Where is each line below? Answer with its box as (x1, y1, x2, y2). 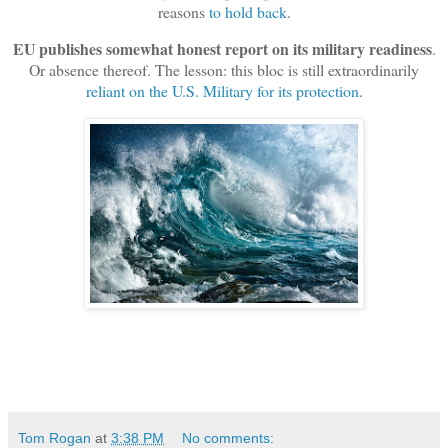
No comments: (182, 429, 275, 446)
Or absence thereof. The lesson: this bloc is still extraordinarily (29, 59, 419, 81)
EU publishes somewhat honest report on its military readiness (12, 37, 432, 61)
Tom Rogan (18, 429, 91, 446)
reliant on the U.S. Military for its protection (85, 80, 359, 102)
